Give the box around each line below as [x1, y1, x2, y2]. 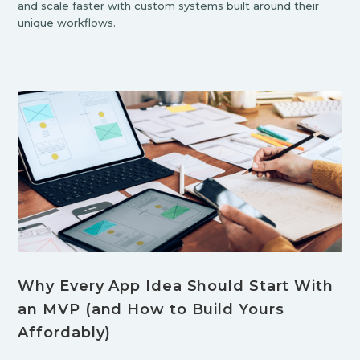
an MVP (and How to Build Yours [18, 300, 284, 318]
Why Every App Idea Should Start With [18, 276, 333, 295]
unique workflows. [18, 15, 117, 29]
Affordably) [18, 323, 112, 342]
